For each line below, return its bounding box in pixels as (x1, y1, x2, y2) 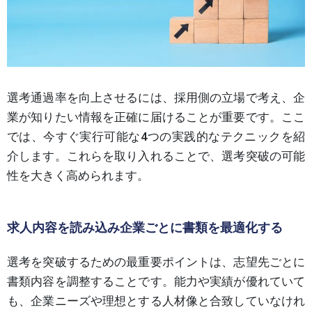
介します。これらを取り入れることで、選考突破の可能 (7, 148, 305, 163)
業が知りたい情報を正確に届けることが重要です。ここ (7, 109, 305, 124)
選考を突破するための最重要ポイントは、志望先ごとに (7, 254, 305, 269)
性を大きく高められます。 (7, 168, 149, 182)
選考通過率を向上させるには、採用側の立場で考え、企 (7, 90, 305, 104)
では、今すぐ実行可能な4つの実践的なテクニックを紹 (7, 129, 305, 143)
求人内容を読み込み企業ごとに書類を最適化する (7, 219, 283, 235)
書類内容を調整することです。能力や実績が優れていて (7, 274, 305, 288)
